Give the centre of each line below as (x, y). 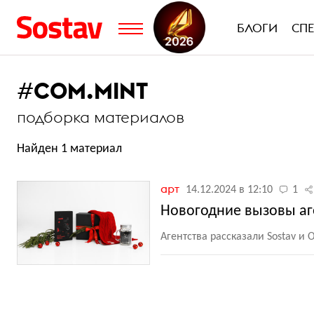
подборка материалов (101, 117)
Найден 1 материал (69, 149)
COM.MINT (91, 91)
